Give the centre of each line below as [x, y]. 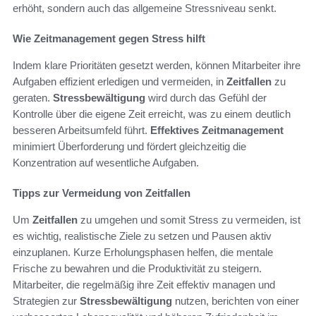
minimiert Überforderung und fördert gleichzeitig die [129, 146]
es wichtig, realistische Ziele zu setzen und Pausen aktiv [142, 236]
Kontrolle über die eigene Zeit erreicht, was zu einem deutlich [152, 114]
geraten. [33, 97]
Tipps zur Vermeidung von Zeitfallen [102, 193]
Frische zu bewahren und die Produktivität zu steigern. [137, 268]
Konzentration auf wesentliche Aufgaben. [106, 162]
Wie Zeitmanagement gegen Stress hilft [109, 38]
